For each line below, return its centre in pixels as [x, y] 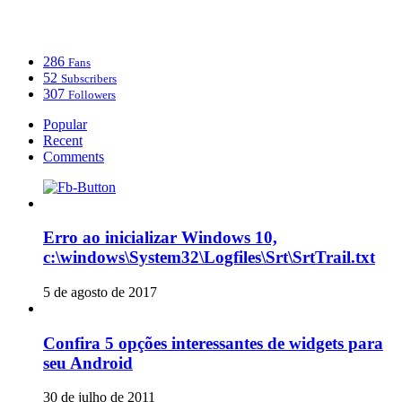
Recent [63, 140]
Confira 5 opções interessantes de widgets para [213, 343]
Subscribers [89, 78]
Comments [74, 156]
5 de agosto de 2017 [100, 292]
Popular [65, 124]
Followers [92, 94]
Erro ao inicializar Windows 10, [160, 238]
